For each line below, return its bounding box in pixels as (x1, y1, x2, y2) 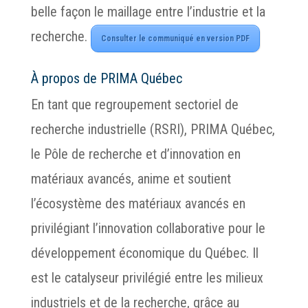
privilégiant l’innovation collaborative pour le (30, 220, 265, 236)
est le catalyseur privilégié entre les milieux (30, 269, 263, 286)
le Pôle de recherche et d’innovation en (30, 146, 241, 162)
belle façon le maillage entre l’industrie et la (30, 3, 265, 20)
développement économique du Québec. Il (30, 245, 258, 261)
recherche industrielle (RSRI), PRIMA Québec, (30, 121, 275, 137)
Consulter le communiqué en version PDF (100, 34, 250, 43)
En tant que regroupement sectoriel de (30, 96, 239, 113)
